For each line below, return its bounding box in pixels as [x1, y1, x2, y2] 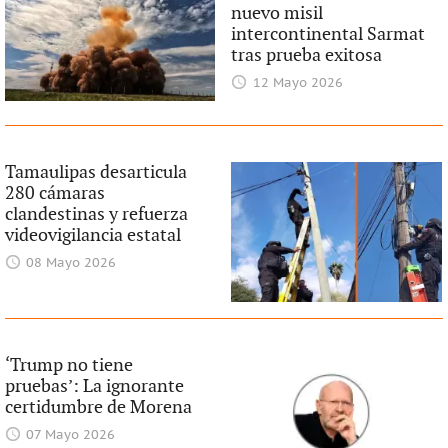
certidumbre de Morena [4, 397, 192, 419]
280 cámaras [4, 182, 105, 204]
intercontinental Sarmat [231, 23, 426, 45]
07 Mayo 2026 [26, 428, 116, 444]
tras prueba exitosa [231, 44, 383, 66]
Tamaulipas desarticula [4, 161, 187, 183]
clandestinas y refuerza [4, 203, 188, 225]
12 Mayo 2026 [252, 75, 343, 91]
